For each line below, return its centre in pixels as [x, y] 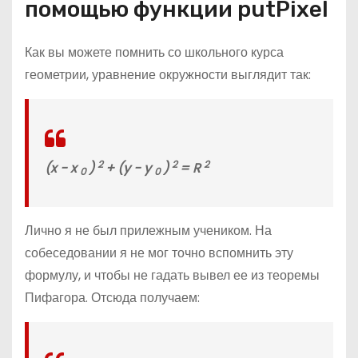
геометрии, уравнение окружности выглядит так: [168, 75]
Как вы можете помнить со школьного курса [154, 52]
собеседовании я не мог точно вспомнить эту [159, 253]
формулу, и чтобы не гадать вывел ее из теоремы [172, 275]
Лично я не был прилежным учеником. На [148, 231]
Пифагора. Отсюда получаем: [112, 298]
